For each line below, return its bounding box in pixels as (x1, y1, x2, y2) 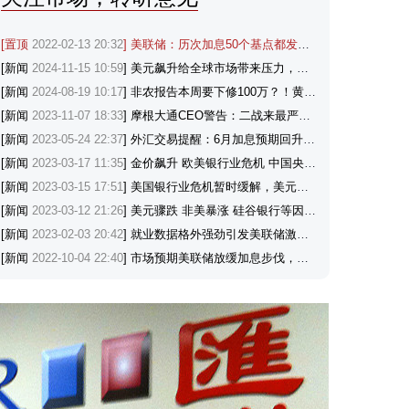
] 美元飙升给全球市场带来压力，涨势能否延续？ (123, 61, 297, 75)
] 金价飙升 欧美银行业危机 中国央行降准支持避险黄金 (123, 156, 304, 170)
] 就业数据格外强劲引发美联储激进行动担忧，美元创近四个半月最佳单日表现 (123, 227, 297, 241)
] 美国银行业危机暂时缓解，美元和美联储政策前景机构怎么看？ (123, 180, 297, 194)
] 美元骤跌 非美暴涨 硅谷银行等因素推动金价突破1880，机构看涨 (123, 204, 304, 217)
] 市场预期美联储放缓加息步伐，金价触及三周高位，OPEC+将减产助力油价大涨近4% (123, 251, 297, 265)
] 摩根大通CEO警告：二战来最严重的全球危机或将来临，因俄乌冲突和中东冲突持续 (123, 109, 299, 122)
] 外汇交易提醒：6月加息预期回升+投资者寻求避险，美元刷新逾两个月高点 (123, 132, 303, 146)
